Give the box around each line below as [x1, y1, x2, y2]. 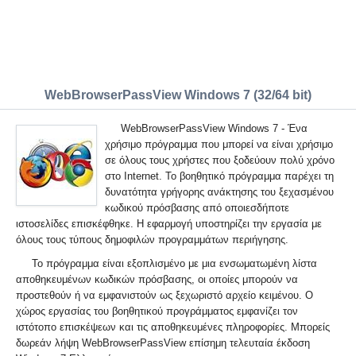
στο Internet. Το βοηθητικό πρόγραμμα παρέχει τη [105, 170, 334, 182]
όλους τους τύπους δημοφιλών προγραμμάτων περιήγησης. [16, 234, 288, 246]
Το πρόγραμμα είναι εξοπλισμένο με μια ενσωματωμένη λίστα [32, 257, 317, 269]
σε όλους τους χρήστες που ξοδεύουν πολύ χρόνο [105, 154, 335, 166]
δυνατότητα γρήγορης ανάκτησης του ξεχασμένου [105, 186, 334, 198]
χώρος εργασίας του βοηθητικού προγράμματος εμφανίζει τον [16, 305, 298, 317]
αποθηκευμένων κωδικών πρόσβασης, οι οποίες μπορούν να [16, 273, 298, 285]
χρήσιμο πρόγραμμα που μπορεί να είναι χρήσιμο [105, 138, 333, 150]
